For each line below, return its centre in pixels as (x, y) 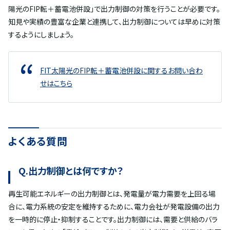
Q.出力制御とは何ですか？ (71, 171)
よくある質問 (38, 141)
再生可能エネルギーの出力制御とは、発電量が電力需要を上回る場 (112, 194)
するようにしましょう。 (41, 35)
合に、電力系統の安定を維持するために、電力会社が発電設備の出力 (114, 207)
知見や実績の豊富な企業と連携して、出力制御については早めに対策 (114, 22)
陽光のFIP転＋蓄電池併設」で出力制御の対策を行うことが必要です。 (114, 9)
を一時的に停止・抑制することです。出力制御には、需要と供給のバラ (113, 219)
